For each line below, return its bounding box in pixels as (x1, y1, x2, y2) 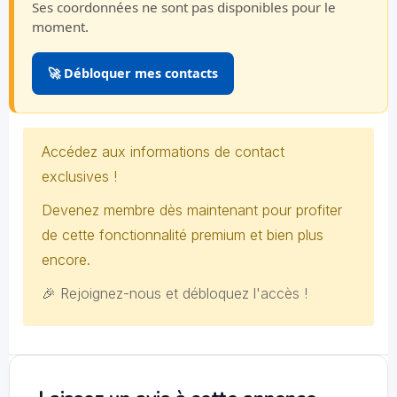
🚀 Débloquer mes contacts (48, 65, 218, 82)
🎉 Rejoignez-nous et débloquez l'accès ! (42, 284, 307, 302)
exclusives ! (42, 167, 117, 185)
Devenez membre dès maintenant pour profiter (42, 201, 342, 219)
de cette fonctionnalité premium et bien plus (42, 226, 323, 244)
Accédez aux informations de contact (42, 143, 284, 160)
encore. (42, 251, 90, 269)
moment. (32, 18, 89, 35)
